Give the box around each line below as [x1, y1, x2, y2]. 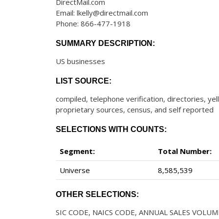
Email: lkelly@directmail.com [56, 8, 148, 18]
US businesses [56, 56, 105, 66]
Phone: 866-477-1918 [56, 19, 131, 28]
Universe [60, 165, 90, 175]
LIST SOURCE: [56, 77, 111, 85]
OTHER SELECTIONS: [56, 190, 139, 198]
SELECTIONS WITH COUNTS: [56, 125, 167, 133]
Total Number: [158, 146, 212, 156]
